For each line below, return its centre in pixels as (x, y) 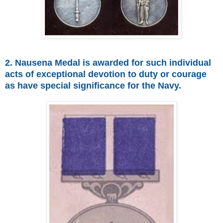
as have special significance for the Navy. (93, 85)
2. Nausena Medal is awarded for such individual (108, 62)
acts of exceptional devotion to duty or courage (106, 74)
